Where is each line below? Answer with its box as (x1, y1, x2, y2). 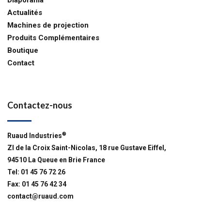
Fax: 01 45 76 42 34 (7, 180, 66, 188)
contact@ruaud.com (7, 192, 74, 200)
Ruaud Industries (7, 132, 62, 139)
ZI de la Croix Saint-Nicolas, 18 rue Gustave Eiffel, (7, 144, 166, 152)
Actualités (7, 8, 42, 17)
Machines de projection (7, 21, 89, 30)
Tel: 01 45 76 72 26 (7, 168, 65, 176)
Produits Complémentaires (7, 33, 99, 42)
